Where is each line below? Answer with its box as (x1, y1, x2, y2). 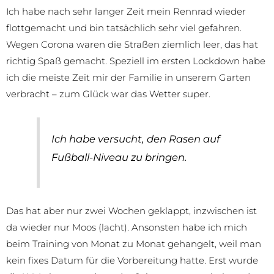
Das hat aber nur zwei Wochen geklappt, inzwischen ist (6, 205, 257, 217)
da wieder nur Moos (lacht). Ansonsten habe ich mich (6, 221, 247, 234)
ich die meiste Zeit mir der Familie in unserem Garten (6, 72, 251, 84)
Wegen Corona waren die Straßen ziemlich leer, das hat (6, 39, 258, 51)
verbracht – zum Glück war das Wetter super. (6, 88, 210, 100)
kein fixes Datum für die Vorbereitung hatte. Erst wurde (6, 254, 258, 267)
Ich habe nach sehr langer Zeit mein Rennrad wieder (6, 6, 246, 18)
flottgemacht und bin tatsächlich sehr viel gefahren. (6, 22, 242, 34)
